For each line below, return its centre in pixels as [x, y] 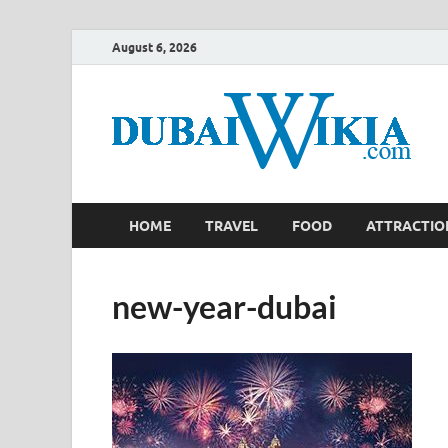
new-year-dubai [224, 306]
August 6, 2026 [154, 47]
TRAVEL [231, 225]
